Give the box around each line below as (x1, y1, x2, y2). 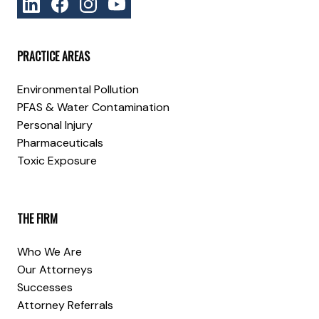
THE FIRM (17, 210, 58, 228)
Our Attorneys (17, 262, 93, 278)
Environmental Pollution (17, 82, 139, 98)
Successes (17, 280, 73, 296)
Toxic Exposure (17, 153, 97, 169)
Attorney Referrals (17, 298, 113, 313)
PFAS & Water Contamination (17, 100, 169, 115)
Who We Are (17, 244, 82, 260)
